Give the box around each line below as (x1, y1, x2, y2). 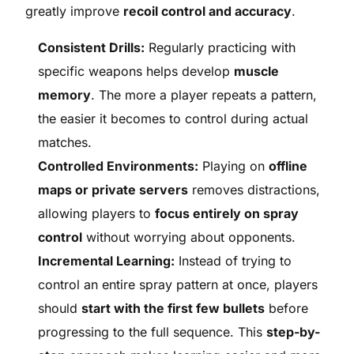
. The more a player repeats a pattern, (91, 86, 318, 103)
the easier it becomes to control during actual (38, 110, 309, 126)
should (38, 299, 82, 316)
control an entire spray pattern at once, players (38, 276, 318, 292)
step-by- (266, 323, 321, 340)
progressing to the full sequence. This (38, 323, 267, 340)
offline (269, 157, 308, 174)
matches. (38, 134, 92, 150)
